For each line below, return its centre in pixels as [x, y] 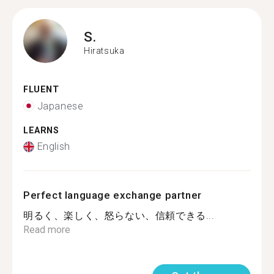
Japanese [60, 106]
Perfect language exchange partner [113, 195]
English [54, 146]
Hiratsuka [104, 50]
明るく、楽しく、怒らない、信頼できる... [119, 216]
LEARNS [41, 130]
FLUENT [41, 90]
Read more [47, 230]
